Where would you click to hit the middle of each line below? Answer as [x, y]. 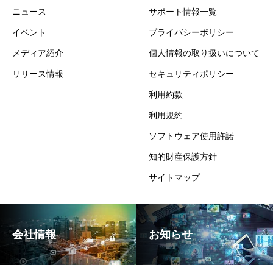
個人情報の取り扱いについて [204, 53]
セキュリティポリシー [191, 73]
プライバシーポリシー [191, 32]
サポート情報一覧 [183, 11]
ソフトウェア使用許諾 [191, 136]
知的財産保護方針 [183, 156]
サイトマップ [174, 177]
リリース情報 [38, 73]
